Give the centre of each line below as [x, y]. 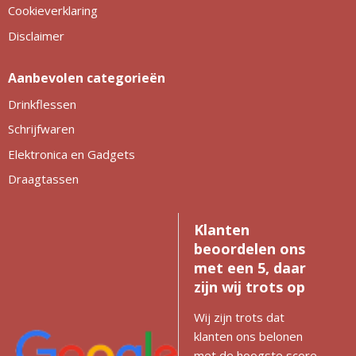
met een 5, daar [250, 267]
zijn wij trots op [250, 286]
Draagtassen [43, 179]
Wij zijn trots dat [239, 317]
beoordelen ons [250, 248]
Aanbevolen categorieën [86, 77]
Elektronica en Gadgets [71, 154]
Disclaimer [36, 35]
